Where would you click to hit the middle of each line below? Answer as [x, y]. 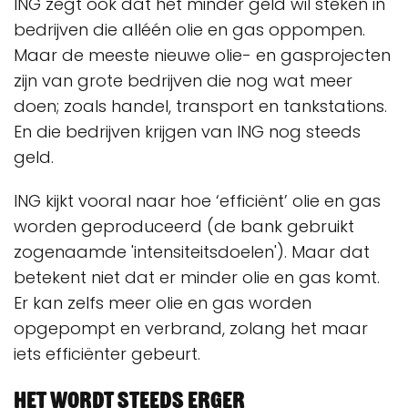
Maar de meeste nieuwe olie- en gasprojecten [202, 55]
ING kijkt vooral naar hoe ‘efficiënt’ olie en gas [197, 201]
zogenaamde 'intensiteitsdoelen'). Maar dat [192, 252]
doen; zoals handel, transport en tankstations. [200, 106]
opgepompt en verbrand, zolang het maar [191, 328]
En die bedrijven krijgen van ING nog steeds [187, 132]
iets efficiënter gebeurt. [112, 354]
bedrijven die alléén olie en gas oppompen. [189, 30]
